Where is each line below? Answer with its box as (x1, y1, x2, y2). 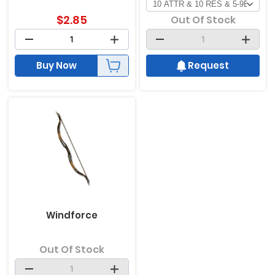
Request (188, 59, 230, 72)
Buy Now (36, 59, 77, 72)
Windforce (45, 209, 98, 222)
